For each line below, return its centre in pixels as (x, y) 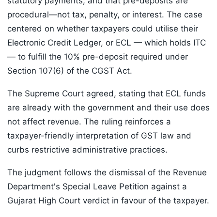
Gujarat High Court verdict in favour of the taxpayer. (108, 201)
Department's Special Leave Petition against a (97, 187)
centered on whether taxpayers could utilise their (103, 29)
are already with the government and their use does (108, 108)
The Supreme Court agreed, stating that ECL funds (107, 94)
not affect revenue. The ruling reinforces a (89, 122)
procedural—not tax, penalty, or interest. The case (105, 15)
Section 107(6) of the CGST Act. (70, 71)
